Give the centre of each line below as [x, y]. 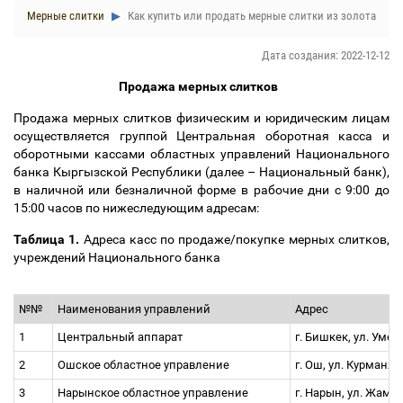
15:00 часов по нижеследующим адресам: [140, 208]
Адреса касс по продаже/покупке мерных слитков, [237, 239]
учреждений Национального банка [120, 257]
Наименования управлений [137, 309]
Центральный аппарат [123, 337]
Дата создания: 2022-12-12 [326, 55]
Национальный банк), [322, 172]
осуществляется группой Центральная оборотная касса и [201, 136]
